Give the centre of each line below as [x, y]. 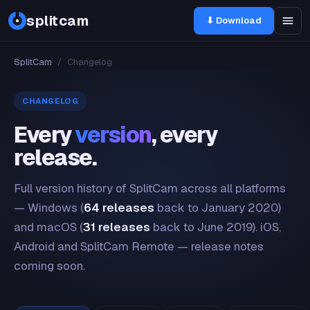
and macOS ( [48, 227]
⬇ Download [234, 20]
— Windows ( [49, 208]
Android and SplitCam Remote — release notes [139, 246]
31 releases [117, 227]
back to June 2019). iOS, [216, 227]
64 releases [119, 208]
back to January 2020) [218, 208]
